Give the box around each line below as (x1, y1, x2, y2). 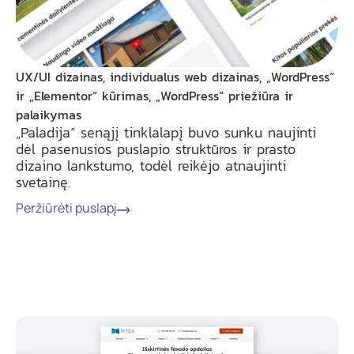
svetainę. (16, 171, 70, 193)
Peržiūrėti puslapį (16, 199, 117, 217)
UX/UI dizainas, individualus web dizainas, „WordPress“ (16, 66, 334, 86)
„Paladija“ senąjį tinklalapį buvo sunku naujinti (16, 121, 316, 143)
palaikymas (16, 104, 81, 124)
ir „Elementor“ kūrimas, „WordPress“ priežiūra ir (16, 85, 293, 105)
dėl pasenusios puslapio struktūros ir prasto (16, 137, 296, 160)
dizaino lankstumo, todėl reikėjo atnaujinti (16, 154, 286, 176)
